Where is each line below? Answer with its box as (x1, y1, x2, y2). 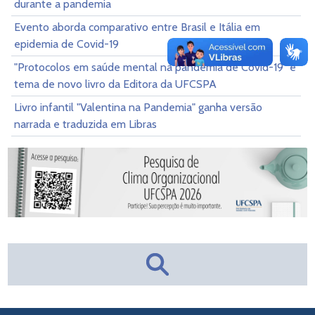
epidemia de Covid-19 (14, 37, 119, 51)
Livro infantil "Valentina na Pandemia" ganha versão (14, 100, 262, 114)
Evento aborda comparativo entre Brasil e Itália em (14, 20, 260, 34)
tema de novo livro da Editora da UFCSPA (14, 77, 217, 91)
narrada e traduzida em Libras (14, 117, 157, 131)
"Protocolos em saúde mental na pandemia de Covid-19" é (14, 60, 296, 74)
